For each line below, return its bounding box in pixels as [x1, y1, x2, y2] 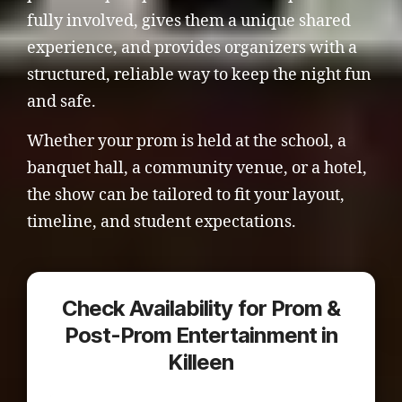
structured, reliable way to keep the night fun [27, 65, 371, 85]
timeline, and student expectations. [27, 212, 296, 232]
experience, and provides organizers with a [27, 38, 357, 58]
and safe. [27, 92, 96, 112]
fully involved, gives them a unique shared [27, 11, 351, 31]
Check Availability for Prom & [62, 295, 340, 321]
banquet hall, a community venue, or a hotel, [27, 158, 367, 179]
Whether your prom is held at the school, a [27, 131, 346, 152]
